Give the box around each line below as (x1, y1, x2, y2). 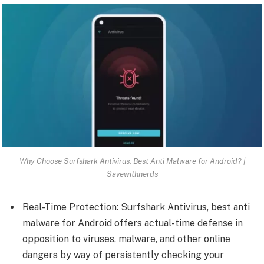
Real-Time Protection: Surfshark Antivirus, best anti (22, 201, 250, 213)
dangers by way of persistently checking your (22, 249, 224, 260)
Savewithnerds (106, 169, 158, 179)
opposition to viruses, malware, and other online (22, 233, 230, 245)
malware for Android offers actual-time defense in (22, 217, 243, 229)
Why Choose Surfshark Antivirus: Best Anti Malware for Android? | (19, 156, 245, 166)
